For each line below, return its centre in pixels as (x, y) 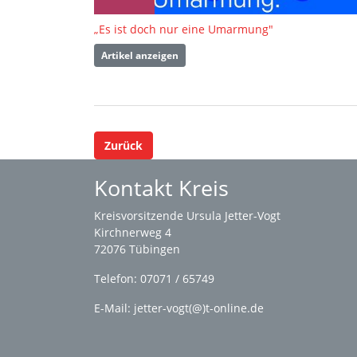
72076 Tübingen (137, 249)
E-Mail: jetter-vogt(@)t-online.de (179, 308)
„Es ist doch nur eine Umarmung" (184, 29)
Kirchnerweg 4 (133, 233)
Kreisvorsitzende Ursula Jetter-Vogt (187, 216)
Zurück (124, 146)
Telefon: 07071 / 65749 (154, 279)
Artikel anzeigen (140, 55)
